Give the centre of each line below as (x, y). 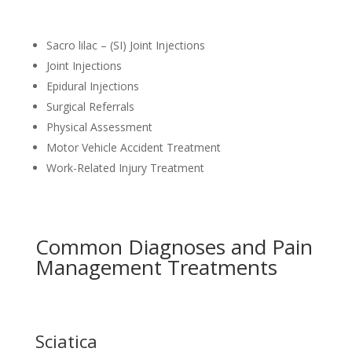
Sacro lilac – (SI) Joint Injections (125, 45)
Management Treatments (156, 267)
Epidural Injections (92, 86)
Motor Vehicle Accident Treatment (133, 147)
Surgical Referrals (90, 106)
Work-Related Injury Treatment (125, 167)
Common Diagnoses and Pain (174, 246)
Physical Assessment (99, 126)
